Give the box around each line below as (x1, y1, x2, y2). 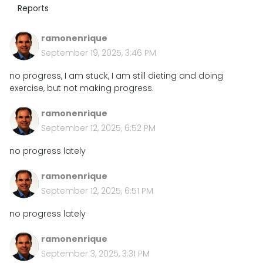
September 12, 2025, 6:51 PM (41, 185, 153, 197)
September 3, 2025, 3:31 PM (41, 248, 150, 259)
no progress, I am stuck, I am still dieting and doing (9, 70, 223, 82)
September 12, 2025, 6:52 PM (41, 122, 156, 134)
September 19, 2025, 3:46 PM (41, 47, 156, 59)
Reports (18, 2, 49, 14)
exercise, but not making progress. (9, 82, 154, 94)
